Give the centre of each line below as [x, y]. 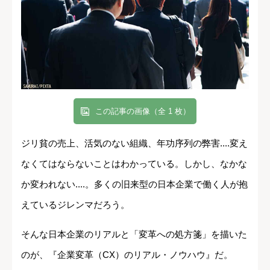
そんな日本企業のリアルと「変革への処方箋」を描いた [134, 234]
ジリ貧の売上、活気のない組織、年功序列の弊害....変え [134, 143]
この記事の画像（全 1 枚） [143, 111]
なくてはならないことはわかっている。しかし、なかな [134, 164]
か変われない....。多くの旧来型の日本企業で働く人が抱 [134, 184]
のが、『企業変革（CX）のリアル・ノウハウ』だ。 [127, 255]
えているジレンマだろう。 [75, 205]
